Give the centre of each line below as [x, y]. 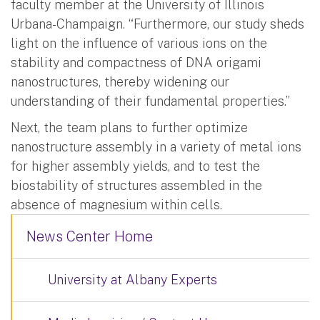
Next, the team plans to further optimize [129, 127]
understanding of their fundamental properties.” [150, 101]
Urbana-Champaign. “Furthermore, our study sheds [157, 24]
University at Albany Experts [132, 279]
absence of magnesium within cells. [116, 204]
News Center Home [90, 236]
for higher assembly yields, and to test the [135, 166]
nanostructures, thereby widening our [120, 81]
